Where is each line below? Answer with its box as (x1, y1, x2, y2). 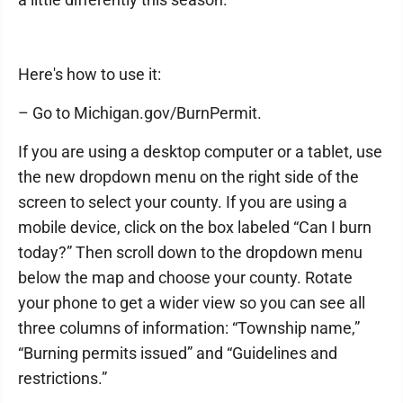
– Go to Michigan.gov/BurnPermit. (18, 103, 262, 122)
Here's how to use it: (18, 65, 161, 84)
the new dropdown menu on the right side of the (18, 167, 359, 186)
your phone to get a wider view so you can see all (18, 293, 365, 312)
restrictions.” (18, 369, 107, 388)
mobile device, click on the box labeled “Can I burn (18, 218, 372, 237)
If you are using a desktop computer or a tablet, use (18, 142, 382, 161)
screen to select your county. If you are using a (18, 193, 347, 211)
